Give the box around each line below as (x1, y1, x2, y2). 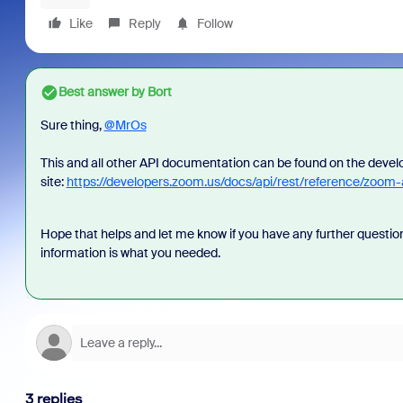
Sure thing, (40, 117, 104, 133)
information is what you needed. (40, 245, 220, 261)
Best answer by (58, 84, 145, 100)
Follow (196, 15, 233, 31)
